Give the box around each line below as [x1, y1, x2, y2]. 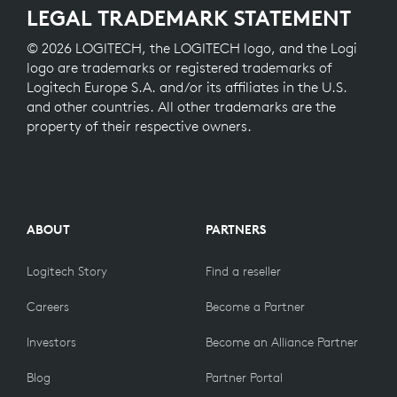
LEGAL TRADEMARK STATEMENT [27, 4, 351, 32]
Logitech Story [27, 263, 107, 280]
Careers [27, 299, 69, 315]
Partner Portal [206, 370, 283, 386]
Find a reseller [206, 263, 281, 280]
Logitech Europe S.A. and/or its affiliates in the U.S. [27, 78, 347, 97]
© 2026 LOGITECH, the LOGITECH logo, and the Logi [27, 39, 357, 58]
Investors [27, 334, 76, 351]
